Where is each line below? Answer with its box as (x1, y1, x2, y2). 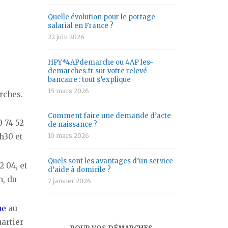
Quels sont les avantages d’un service (48, 156, 173, 165)
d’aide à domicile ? (48, 165, 111, 174)
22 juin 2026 (48, 33, 84, 41)
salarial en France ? (48, 21, 113, 31)
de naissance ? (48, 120, 97, 129)
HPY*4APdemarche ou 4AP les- (48, 58, 153, 67)
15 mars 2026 (48, 87, 89, 95)
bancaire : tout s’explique (48, 75, 131, 84)
